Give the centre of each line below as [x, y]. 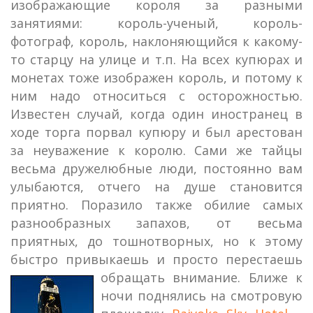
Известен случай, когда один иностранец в [156, 114]
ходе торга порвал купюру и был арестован [156, 132]
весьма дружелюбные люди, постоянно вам [156, 168]
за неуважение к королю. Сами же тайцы [156, 150]
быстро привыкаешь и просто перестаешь [156, 259]
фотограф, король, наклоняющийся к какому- [156, 41]
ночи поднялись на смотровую [202, 296]
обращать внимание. [175, 277]
